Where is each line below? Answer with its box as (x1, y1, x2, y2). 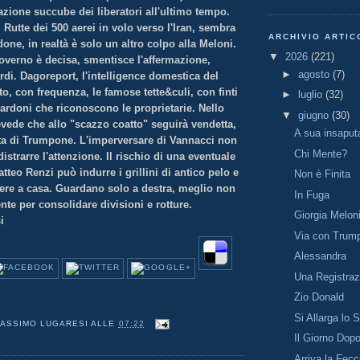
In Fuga (294, 188, 330, 201)
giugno (297, 108, 332, 121)
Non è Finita (294, 168, 351, 181)
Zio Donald (294, 291, 345, 304)
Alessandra (294, 250, 347, 263)
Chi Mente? (294, 147, 348, 160)
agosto (297, 67, 333, 80)
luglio (297, 88, 325, 101)
